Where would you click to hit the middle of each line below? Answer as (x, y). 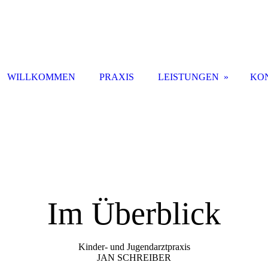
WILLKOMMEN (41, 77)
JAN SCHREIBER (134, 258)
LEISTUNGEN (188, 77)
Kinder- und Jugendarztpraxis (134, 247)
